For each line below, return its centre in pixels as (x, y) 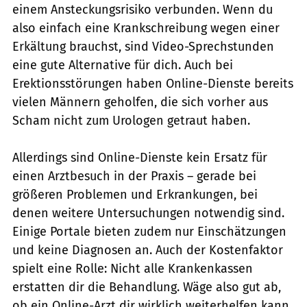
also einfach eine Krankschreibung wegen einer (146, 28)
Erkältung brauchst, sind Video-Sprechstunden (143, 46)
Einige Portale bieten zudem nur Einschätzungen (149, 231)
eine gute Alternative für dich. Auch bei (123, 65)
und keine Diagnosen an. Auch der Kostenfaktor (148, 250)
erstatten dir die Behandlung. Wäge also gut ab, (147, 287)
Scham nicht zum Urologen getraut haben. (131, 120)
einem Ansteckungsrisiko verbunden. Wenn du (143, 9)
